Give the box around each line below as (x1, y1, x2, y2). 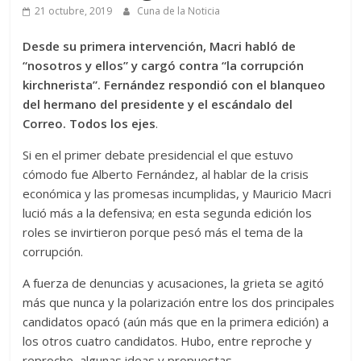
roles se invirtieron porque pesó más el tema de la (23, 224, 304, 241)
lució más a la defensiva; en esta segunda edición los (23, 205, 313, 222)
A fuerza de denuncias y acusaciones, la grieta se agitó (23, 275, 325, 292)
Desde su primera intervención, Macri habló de (23, 38, 297, 55)
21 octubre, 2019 (35, 4, 113, 19)
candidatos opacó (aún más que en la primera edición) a (23, 313, 330, 330)
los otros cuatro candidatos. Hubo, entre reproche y (23, 333, 313, 350)
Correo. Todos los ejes (23, 115, 156, 132)
